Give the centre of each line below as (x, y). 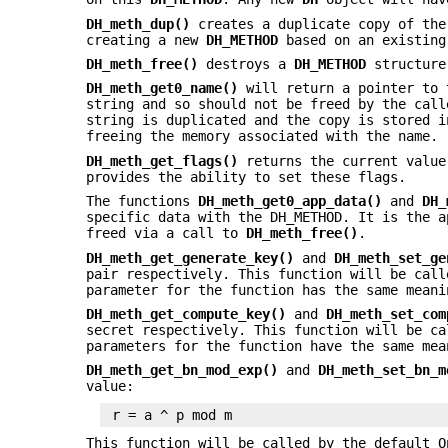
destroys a (246, 63)
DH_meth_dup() (138, 23)
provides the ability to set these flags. (246, 176)
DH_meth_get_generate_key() (190, 257)
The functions (142, 201)
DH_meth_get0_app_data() (290, 201)
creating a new (146, 39)
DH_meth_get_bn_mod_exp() (182, 370)
